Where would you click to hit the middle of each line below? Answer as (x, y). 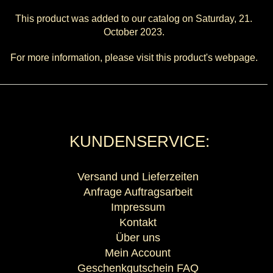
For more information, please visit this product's (112, 58)
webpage (235, 58)
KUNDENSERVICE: (139, 141)
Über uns (138, 237)
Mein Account (138, 253)
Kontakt (138, 222)
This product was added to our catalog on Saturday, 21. (134, 19)
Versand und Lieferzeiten (138, 176)
